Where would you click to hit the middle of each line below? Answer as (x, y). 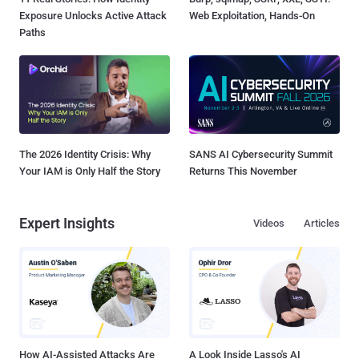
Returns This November (243, 171)
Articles (322, 223)
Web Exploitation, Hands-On (252, 15)
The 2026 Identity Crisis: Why (85, 154)
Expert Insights (67, 223)
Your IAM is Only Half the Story (90, 171)
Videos (269, 223)
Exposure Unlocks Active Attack (93, 15)
